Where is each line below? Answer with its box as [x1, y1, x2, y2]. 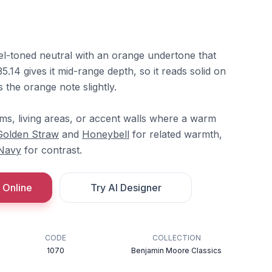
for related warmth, [129, 128, 222, 140]
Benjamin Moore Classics [131, 246, 222, 255]
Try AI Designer [90, 182, 161, 194]
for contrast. [21, 144, 82, 156]
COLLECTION [152, 233, 201, 242]
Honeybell [82, 128, 129, 140]
